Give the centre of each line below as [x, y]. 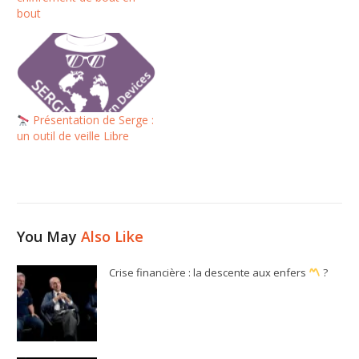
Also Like [113, 237]
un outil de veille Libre [73, 136]
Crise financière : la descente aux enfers [209, 273]
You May [49, 237]
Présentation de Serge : [92, 120]
